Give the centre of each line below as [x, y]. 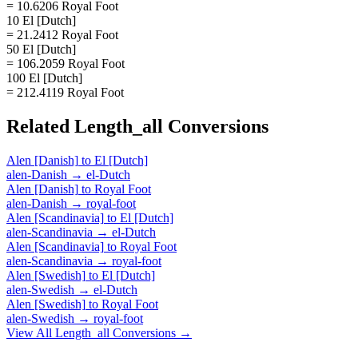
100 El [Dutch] [44, 78]
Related [40, 126]
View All [31, 332]
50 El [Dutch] [41, 49]
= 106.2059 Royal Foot [66, 63]
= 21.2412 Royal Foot [62, 34]
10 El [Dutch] [41, 20]
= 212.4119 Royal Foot [65, 92]
